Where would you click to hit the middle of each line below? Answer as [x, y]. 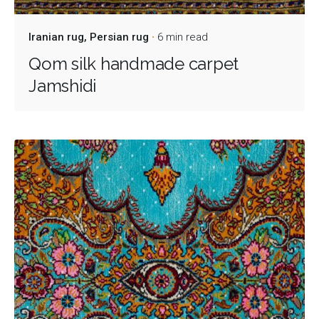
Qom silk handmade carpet [134, 64]
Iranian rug [56, 37]
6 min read [183, 37]
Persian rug [119, 37]
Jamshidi [63, 86]
